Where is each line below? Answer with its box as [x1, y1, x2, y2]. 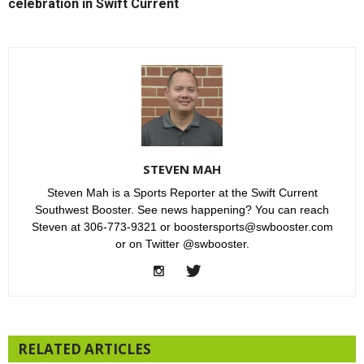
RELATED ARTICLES [18, 339, 151, 358]
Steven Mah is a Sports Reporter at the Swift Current [46, 185, 318, 199]
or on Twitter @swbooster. [115, 236, 249, 250]
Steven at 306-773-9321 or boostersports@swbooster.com [31, 219, 333, 233]
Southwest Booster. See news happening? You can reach [35, 202, 329, 216]
